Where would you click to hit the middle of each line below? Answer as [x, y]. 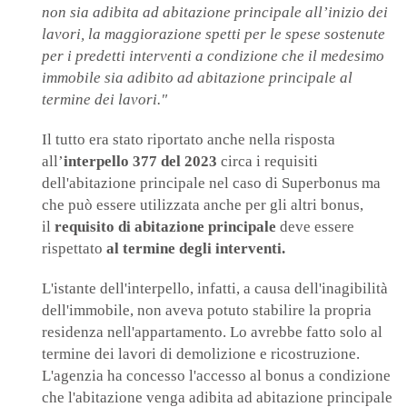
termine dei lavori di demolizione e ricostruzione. [201, 354]
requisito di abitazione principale [165, 227]
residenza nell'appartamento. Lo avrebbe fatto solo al [212, 333]
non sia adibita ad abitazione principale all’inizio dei [215, 13]
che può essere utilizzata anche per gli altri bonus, [203, 205]
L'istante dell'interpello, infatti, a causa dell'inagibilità [215, 289]
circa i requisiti [268, 162]
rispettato [74, 249]
